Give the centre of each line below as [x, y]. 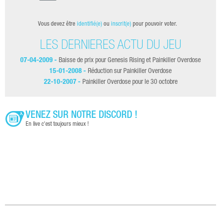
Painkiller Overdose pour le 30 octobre [130, 83]
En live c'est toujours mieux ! [57, 125]
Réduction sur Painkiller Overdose [130, 72]
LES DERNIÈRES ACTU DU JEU [110, 46]
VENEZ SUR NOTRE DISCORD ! [82, 116]
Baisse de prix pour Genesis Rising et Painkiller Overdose [130, 61]
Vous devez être [57, 25]
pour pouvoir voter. [154, 25]
